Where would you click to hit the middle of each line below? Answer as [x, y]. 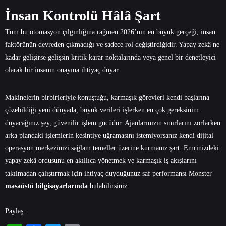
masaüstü [19, 186]
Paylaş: [15, 211]
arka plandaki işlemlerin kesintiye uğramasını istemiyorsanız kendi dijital [109, 136]
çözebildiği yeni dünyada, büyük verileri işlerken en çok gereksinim [102, 110]
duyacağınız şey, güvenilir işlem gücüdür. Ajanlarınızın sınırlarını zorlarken [113, 123]
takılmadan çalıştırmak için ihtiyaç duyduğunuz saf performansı [96, 174]
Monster [199, 174]
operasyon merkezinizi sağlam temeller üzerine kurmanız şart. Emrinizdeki [112, 148]
